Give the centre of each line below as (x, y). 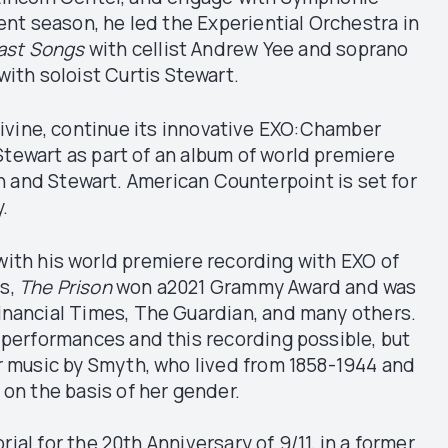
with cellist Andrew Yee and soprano (248, 48)
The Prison (67, 287)
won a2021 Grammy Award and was (266, 287)
